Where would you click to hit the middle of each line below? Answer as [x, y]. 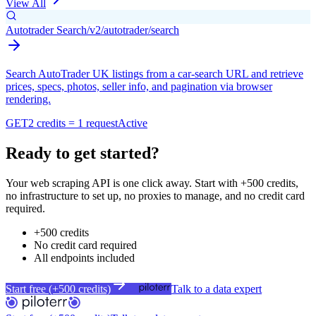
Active [133, 123]
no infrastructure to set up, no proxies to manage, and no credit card [155, 195]
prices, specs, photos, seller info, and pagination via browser [139, 87]
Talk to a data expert [217, 288]
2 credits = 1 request [73, 123]
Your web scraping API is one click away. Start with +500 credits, [152, 183]
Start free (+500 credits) [58, 288]
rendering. [28, 99]
